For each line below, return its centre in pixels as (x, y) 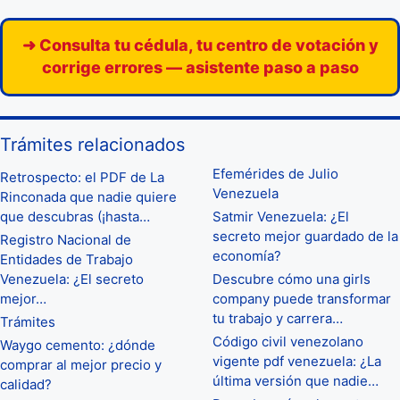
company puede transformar (302, 298)
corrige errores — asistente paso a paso (200, 67)
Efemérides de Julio (275, 173)
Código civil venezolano (288, 341)
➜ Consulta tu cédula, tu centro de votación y (200, 45)
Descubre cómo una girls (292, 279)
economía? (247, 255)
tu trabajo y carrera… (278, 318)
